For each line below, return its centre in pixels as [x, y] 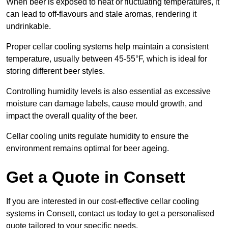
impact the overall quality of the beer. [72, 116]
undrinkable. [28, 26]
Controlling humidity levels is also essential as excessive [108, 91]
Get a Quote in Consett [96, 177]
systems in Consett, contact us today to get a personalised [110, 213]
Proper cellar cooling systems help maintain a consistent [107, 46]
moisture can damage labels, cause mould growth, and [104, 103]
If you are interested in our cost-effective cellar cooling [103, 201]
